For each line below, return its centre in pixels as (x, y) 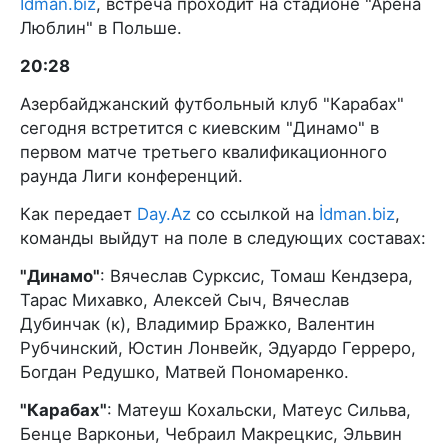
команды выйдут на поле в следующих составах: (223, 238)
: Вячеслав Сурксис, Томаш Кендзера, (256, 276)
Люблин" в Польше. (101, 28)
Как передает (78, 214)
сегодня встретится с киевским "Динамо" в (199, 128)
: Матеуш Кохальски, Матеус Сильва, (259, 410)
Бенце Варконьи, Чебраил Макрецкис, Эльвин (211, 434)
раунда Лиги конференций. (131, 176)
